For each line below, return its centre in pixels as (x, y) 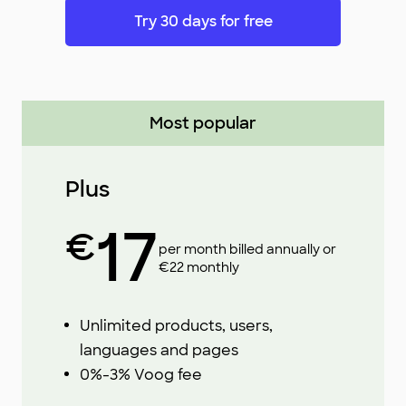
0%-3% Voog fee (141, 375)
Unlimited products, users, (176, 326)
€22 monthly (199, 267)
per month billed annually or (247, 249)
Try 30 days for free (203, 21)
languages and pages (159, 350)
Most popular (203, 123)
